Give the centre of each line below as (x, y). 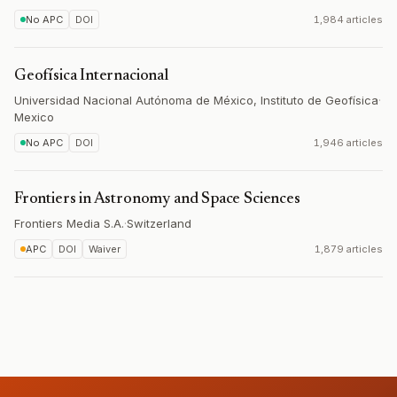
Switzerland (159, 223)
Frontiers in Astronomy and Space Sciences (157, 199)
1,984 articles (348, 19)
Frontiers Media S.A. (69, 223)
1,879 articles (349, 249)
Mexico (34, 117)
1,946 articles (348, 143)
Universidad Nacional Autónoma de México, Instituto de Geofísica (196, 100)
